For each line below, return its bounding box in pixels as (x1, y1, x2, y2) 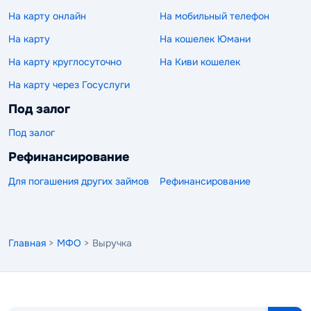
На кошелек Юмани (160, 32, 251, 45)
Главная (8, 236, 46, 249)
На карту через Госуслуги (8, 78, 130, 91)
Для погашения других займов (8, 174, 149, 187)
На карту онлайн (8, 9, 86, 22)
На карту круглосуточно (8, 55, 121, 68)
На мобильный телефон (160, 9, 269, 22)
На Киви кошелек (160, 55, 240, 68)
